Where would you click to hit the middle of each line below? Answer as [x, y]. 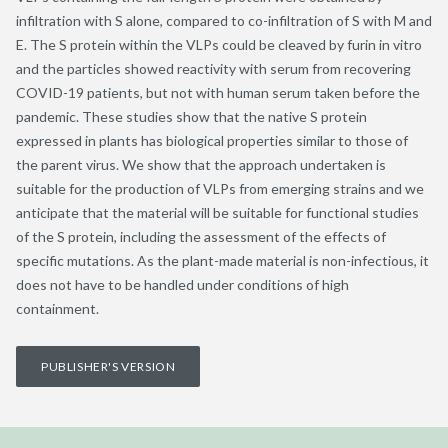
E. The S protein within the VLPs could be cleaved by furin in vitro [219, 44]
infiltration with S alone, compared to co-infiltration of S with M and [224, 20]
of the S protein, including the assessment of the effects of [201, 236]
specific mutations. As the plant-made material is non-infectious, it [222, 260]
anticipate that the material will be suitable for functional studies [217, 212]
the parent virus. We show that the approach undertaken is [201, 164]
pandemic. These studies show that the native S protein [191, 116]
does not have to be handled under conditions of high [182, 284]
